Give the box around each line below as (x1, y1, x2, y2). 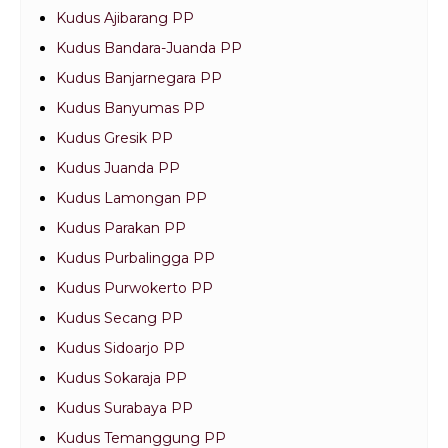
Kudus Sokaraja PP (56, 369, 187, 388)
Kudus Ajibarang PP (56, 9, 194, 28)
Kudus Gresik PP (56, 129, 173, 148)
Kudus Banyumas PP (56, 99, 205, 118)
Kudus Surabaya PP (56, 399, 193, 418)
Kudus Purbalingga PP (56, 249, 215, 268)
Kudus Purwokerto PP (56, 279, 213, 298)
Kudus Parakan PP (56, 219, 186, 238)
